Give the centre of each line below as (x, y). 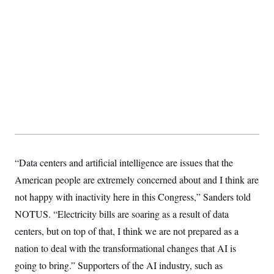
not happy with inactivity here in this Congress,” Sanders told (133, 196)
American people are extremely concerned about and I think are (137, 179)
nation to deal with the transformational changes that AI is (125, 248)
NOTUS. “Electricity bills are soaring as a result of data (122, 213)
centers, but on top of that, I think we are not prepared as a (127, 231)
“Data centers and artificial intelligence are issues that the (124, 162)
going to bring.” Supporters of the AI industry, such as (119, 265)
